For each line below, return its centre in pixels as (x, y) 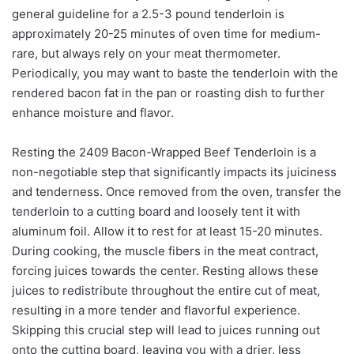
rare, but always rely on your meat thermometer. (146, 53)
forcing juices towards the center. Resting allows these (165, 270)
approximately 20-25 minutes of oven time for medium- (166, 33)
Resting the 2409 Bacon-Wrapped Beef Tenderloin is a (164, 152)
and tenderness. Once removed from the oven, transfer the (177, 191)
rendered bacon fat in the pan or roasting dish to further (168, 92)
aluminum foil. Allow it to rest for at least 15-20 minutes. (167, 231)
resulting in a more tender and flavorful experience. (156, 310)
